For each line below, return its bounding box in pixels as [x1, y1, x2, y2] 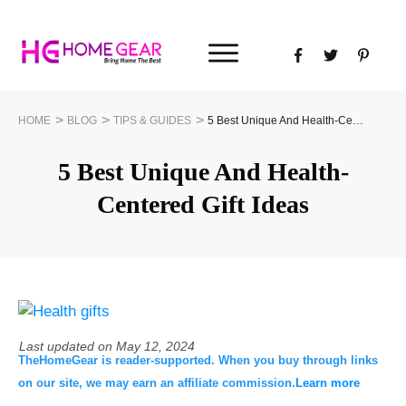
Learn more [295, 376, 360, 391]
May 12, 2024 [116, 339, 195, 354]
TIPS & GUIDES [113, 114, 191, 127]
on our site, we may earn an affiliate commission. [18, 376, 295, 391]
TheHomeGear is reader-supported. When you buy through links [18, 353, 378, 368]
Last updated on [19, 339, 116, 354]
